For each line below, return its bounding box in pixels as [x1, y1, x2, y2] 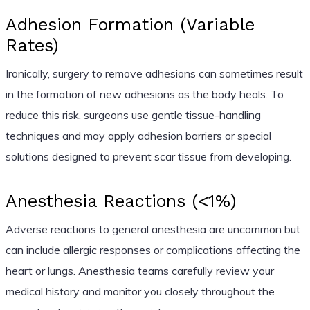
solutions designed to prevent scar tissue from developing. [5, 149, 291, 163]
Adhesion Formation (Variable [5, 14, 255, 35]
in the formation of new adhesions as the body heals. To [5, 86, 284, 101]
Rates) [5, 35, 59, 55]
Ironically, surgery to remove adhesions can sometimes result [5, 66, 303, 80]
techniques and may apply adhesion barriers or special [5, 128, 271, 143]
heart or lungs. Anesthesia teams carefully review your [5, 263, 274, 277]
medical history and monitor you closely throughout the [5, 284, 275, 298]
